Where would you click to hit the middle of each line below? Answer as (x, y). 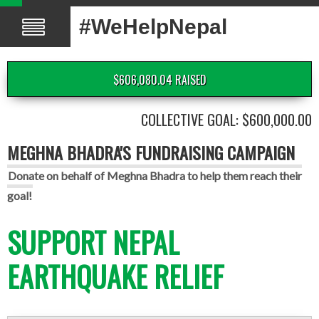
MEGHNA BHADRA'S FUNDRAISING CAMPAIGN (151, 152)
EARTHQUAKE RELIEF (115, 276)
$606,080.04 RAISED (159, 80)
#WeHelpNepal (153, 27)
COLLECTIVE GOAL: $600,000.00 (226, 120)
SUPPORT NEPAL (93, 242)
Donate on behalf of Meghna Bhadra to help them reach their (155, 176)
